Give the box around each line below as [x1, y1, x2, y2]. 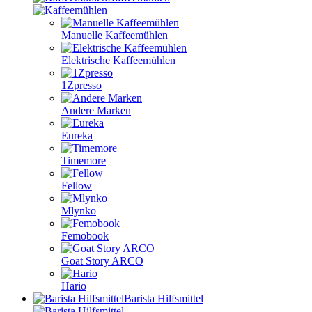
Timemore [61, 155, 106, 166]
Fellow [61, 180, 92, 192]
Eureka [61, 130, 93, 141]
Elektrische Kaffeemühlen [61, 54, 175, 66]
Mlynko [61, 205, 96, 217]
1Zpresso [61, 79, 102, 91]
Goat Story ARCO [61, 255, 143, 267]
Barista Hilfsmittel [124, 292, 203, 304]
